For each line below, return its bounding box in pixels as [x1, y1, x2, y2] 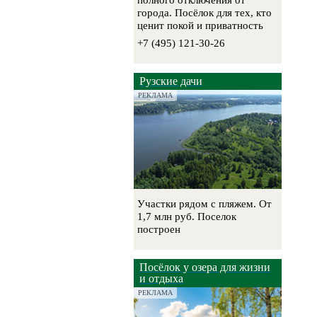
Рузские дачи [139, 75, 203, 88]
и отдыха [139, 272, 184, 285]
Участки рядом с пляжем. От [137, 198, 272, 210]
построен [137, 224, 181, 236]
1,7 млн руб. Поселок [137, 211, 237, 223]
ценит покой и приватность [137, 20, 264, 32]
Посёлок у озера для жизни [139, 261, 271, 274]
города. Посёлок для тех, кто [137, 7, 272, 19]
